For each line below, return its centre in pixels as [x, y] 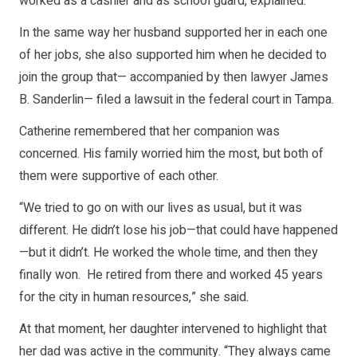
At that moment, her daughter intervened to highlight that [173, 330]
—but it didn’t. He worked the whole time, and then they [169, 253]
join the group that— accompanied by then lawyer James [174, 78]
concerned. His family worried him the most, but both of [171, 154]
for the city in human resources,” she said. [134, 298]
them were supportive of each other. [119, 177]
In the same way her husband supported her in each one [173, 33]
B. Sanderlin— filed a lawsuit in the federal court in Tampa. [177, 100]
